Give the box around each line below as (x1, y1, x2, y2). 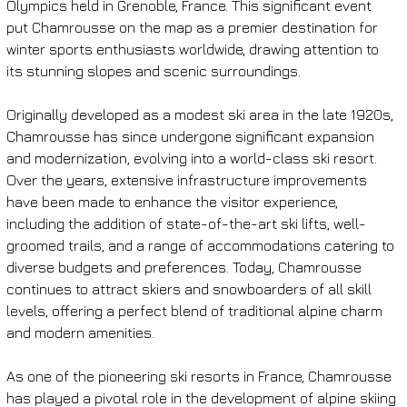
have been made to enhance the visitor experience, (5, 193, 342, 210)
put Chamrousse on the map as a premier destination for (5, 18, 382, 35)
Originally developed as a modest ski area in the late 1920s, (5, 105, 397, 123)
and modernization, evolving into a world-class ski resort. (5, 149, 381, 166)
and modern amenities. (5, 323, 154, 341)
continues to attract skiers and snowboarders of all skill (5, 280, 375, 297)
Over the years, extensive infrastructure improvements (5, 171, 371, 188)
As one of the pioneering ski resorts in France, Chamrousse (5, 367, 395, 384)
